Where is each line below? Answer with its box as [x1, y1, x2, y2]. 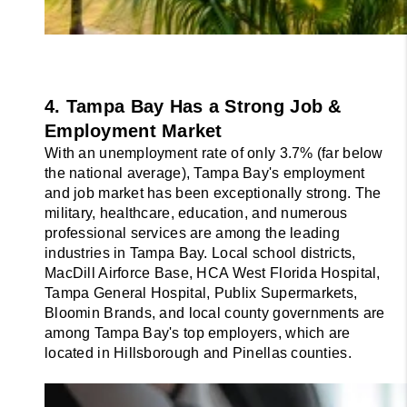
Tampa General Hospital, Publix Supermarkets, [45, 285, 358, 302]
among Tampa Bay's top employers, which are [45, 325, 351, 342]
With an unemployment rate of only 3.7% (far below [45, 145, 383, 162]
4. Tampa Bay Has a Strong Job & [45, 96, 342, 117]
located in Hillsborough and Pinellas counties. [45, 345, 352, 362]
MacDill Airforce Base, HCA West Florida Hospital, [45, 265, 381, 282]
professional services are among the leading [45, 225, 341, 242]
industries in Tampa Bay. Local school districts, [45, 245, 356, 262]
